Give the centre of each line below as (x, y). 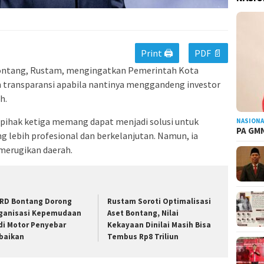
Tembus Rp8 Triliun (143, 237)
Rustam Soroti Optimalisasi (159, 202)
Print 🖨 (157, 53)
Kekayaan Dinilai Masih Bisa (159, 225)
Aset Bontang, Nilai (143, 213)
